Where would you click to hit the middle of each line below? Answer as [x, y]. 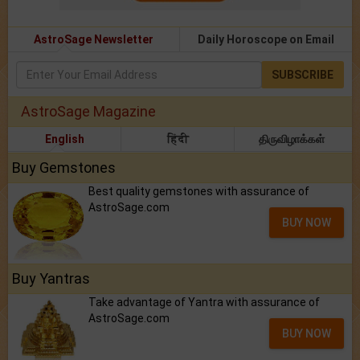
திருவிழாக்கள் [292, 139]
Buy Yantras [51, 278]
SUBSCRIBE [303, 74]
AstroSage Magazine [88, 111]
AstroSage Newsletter [94, 39]
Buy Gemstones [64, 167]
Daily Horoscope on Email [266, 39]
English [64, 139]
